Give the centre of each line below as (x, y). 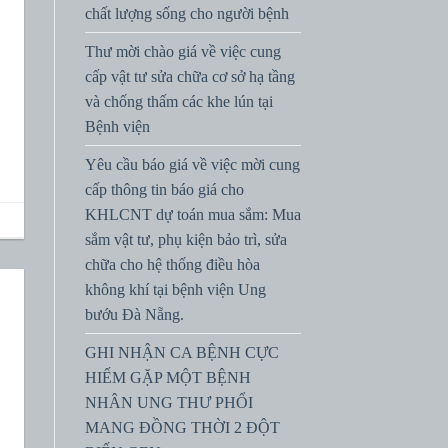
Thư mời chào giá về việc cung (182, 51)
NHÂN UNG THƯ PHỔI (168, 402)
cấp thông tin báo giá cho (164, 189)
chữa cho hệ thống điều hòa (172, 264)
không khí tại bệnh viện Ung (175, 289)
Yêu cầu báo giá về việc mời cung (192, 164)
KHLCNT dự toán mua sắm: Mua (192, 214)
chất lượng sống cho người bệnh (186, 13)
